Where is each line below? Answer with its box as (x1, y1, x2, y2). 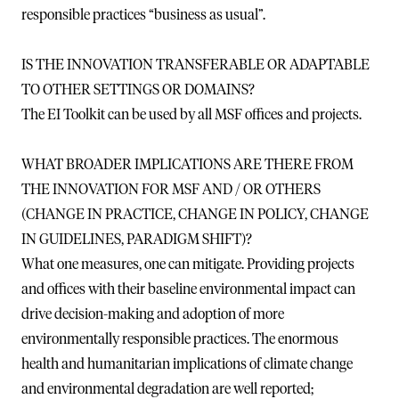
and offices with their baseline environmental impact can (21, 281, 355, 297)
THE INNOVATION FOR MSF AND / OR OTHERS (21, 182, 321, 197)
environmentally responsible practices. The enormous (21, 331, 338, 346)
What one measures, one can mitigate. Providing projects (21, 256, 354, 272)
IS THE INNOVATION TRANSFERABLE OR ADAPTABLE (21, 57, 370, 72)
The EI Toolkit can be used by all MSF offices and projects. (21, 107, 362, 122)
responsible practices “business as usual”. (21, 7, 265, 22)
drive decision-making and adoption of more (21, 306, 284, 322)
